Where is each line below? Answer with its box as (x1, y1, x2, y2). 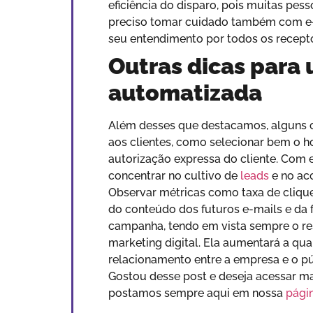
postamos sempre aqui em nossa (108, 286, 286, 300)
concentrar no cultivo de (108, 169, 240, 182)
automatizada (108, 80, 262, 105)
